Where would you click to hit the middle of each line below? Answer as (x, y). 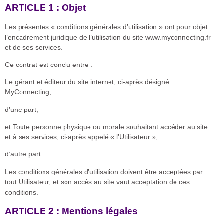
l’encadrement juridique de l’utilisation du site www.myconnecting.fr (108, 37)
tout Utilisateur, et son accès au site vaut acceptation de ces (97, 182)
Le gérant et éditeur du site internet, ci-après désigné (87, 82)
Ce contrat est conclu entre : (49, 64)
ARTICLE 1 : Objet (45, 7)
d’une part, (22, 109)
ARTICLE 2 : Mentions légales (71, 211)
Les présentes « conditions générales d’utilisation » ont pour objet (106, 27)
